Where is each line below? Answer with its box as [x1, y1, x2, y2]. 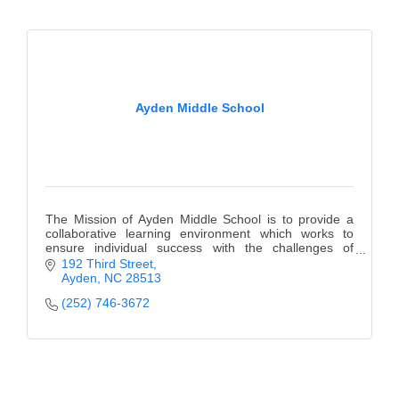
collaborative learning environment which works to [45, 225, 354, 240]
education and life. [45, 254, 149, 269]
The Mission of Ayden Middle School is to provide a [45, 211, 354, 226]
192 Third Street [61, 256, 153, 271]
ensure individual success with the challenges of [45, 240, 354, 255]
